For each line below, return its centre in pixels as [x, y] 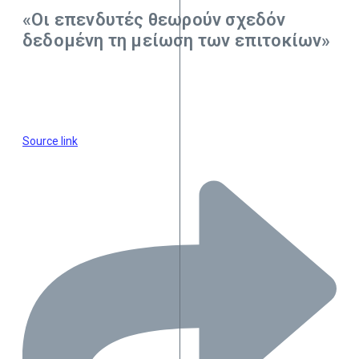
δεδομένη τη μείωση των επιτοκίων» [177, 40]
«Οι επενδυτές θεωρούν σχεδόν [154, 19]
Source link [50, 141]
